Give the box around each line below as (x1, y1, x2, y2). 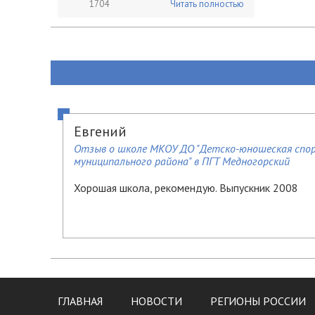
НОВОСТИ (131, 294, 182, 308)
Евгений (74, 122, 127, 141)
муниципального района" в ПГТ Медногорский (74, 154, 290, 168)
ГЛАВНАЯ (58, 294, 103, 308)
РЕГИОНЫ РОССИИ (210, 294, 306, 308)
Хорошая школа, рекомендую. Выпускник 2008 (74, 181, 298, 195)
